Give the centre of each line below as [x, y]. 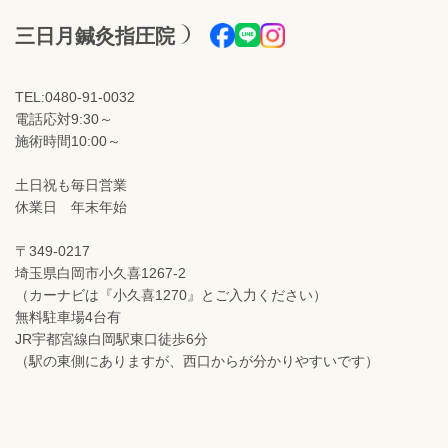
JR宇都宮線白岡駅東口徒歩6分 [111, 339]
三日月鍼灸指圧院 [95, 36]
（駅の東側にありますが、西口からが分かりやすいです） [197, 361]
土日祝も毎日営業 [71, 185]
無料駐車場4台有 [68, 317]
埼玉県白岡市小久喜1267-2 [100, 273]
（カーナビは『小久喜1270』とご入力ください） [171, 295]
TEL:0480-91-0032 [75, 97]
